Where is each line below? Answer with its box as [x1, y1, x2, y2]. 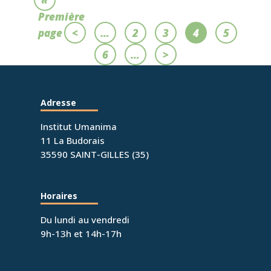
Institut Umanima [41, 120, 117, 133]
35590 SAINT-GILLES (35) [41, 148, 149, 161]
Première [38, 10, 85, 24]
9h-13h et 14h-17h [41, 227, 122, 240]
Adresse [41, 97, 77, 109]
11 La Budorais [41, 134, 105, 147]
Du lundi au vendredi [41, 214, 130, 226]
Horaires [41, 190, 78, 202]
